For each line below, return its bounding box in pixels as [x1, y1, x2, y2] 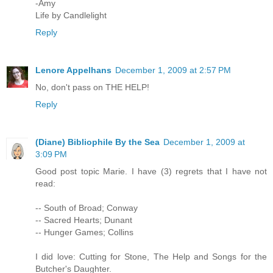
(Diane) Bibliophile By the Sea [35, 137, 160, 147]
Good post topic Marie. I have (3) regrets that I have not [35, 166, 267, 177]
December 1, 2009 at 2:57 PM [115, 65, 231, 76]
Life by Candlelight [35, 10, 107, 21]
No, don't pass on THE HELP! [35, 82, 149, 93]
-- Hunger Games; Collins [35, 227, 133, 238]
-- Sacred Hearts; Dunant [35, 215, 132, 225]
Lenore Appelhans [35, 65, 112, 76]
